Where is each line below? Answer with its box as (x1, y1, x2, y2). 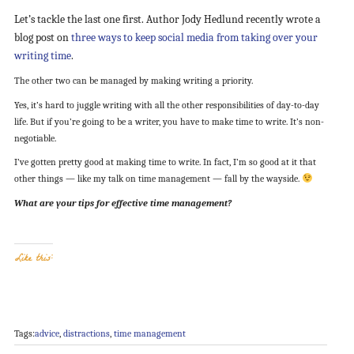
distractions (62, 327, 110, 339)
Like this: (13, 250, 53, 269)
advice (34, 327, 59, 339)
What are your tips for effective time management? (13, 197, 232, 209)
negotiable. (13, 132, 56, 144)
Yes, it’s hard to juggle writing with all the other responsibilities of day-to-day (13, 99, 319, 111)
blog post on (13, 31, 71, 45)
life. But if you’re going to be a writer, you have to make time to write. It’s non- (13, 115, 324, 127)
